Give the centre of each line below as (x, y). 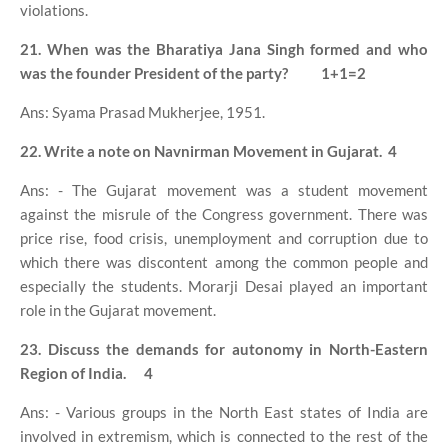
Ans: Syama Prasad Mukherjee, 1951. (142, 111)
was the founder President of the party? (155, 72)
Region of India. (73, 372)
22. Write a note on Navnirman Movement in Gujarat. (202, 150)
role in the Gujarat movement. (118, 309)
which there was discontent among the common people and (224, 261)
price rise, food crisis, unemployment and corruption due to (224, 237)
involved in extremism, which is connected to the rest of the (224, 435)
